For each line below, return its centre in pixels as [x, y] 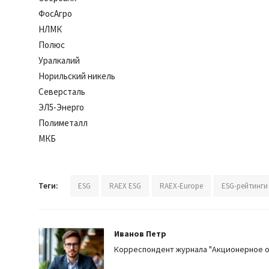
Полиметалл [64, 123]
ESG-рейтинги [245, 186]
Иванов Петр [140, 234]
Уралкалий [60, 61]
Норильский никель [78, 76]
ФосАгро [56, 14]
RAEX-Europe [181, 186]
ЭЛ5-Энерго [62, 107]
